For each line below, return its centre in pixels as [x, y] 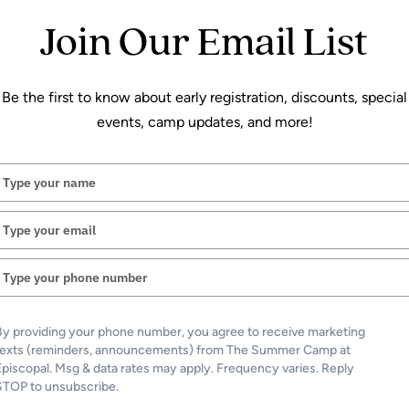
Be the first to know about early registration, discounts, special [204, 99]
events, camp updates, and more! [204, 124]
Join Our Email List [204, 44]
